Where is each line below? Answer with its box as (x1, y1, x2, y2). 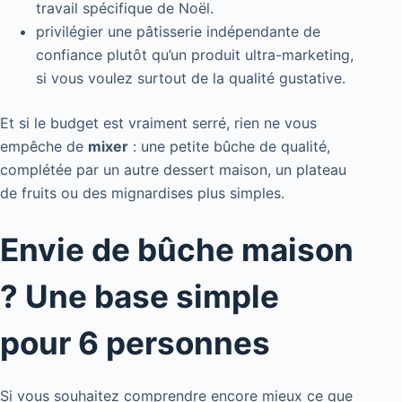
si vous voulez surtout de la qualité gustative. (36, 68, 345, 87)
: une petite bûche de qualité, (128, 136, 330, 155)
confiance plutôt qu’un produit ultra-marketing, (36, 45, 354, 64)
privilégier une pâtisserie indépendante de (36, 22, 320, 40)
